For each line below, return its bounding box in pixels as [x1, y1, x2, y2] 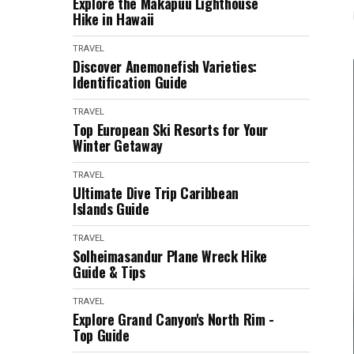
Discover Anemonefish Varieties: [73, 56, 257, 77]
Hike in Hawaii [73, 9, 154, 29]
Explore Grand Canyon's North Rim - [73, 309, 274, 330]
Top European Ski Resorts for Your [73, 119, 269, 140]
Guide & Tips [73, 262, 145, 282]
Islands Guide [73, 198, 149, 219]
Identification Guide [73, 72, 187, 92]
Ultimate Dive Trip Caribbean [73, 183, 239, 203]
